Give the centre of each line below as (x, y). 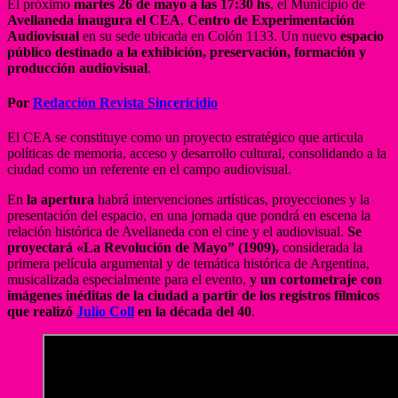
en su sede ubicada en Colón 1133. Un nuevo (210, 36)
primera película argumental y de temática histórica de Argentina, (188, 264)
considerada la (321, 248)
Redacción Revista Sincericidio (125, 103)
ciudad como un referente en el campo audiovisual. (149, 170)
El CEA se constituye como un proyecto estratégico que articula (185, 138)
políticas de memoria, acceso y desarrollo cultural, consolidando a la (197, 154)
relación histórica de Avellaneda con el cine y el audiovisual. (177, 232)
